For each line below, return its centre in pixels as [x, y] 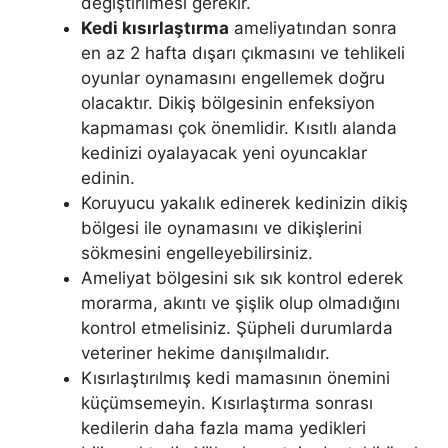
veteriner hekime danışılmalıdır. [208, 352]
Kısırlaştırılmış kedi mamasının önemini [235, 377]
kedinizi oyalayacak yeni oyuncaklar [224, 152]
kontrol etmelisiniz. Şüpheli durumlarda [237, 327]
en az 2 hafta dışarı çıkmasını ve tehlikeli [243, 52]
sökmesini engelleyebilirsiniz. [199, 252]
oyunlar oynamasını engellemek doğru [233, 77]
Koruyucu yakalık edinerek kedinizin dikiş [244, 202]
